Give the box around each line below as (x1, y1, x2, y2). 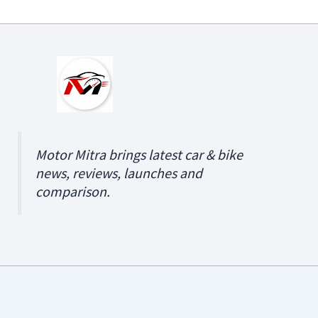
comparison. (35, 182, 111, 200)
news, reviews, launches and (35, 163, 203, 182)
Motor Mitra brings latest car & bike (35, 145, 243, 163)
